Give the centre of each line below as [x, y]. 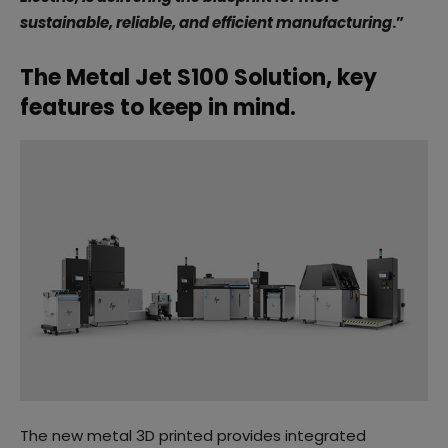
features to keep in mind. [158, 107]
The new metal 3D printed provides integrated [193, 435]
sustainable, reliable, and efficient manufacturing [206, 22]
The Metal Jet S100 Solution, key [198, 77]
